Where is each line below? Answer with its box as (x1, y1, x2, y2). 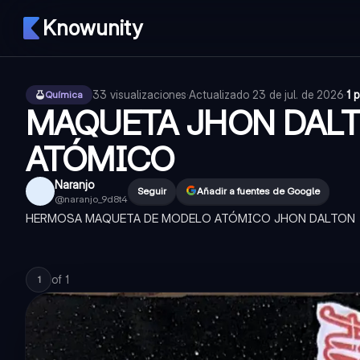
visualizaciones (110, 88, 186, 101)
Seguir (137, 185, 166, 197)
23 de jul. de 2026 (252, 88, 344, 101)
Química (45, 88, 83, 100)
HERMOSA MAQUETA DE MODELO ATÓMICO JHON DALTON (26, 211, 355, 226)
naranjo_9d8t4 (64, 193, 128, 205)
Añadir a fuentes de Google (197, 185, 320, 197)
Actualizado (189, 88, 252, 101)
